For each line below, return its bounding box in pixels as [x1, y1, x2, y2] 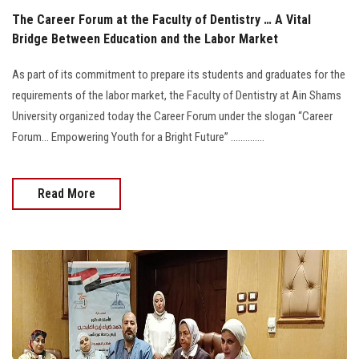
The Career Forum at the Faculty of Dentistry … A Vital [12, 11, 311, 27]
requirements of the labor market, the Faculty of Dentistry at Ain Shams [12, 87, 341, 103]
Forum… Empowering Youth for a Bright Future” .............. [12, 129, 264, 144]
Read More [38, 185, 95, 201]
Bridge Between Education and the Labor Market [12, 30, 278, 46]
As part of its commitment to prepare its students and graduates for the [12, 67, 345, 82]
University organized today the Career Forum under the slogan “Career [12, 108, 333, 123]
